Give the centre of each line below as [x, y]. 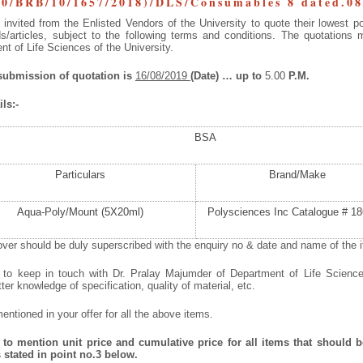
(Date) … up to [227, 75]
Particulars [81, 174]
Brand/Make [298, 174]
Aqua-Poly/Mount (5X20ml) [81, 211]
